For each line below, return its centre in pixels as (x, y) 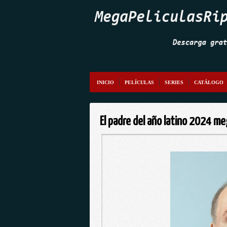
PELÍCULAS (139, 82)
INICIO (105, 82)
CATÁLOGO (209, 82)
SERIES (174, 82)
